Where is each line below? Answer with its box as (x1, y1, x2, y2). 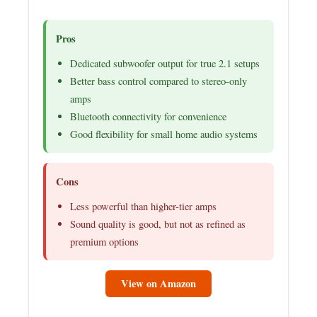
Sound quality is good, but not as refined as (70, 217, 246, 231)
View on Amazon (121, 275, 196, 291)
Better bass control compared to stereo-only (70, 74, 248, 88)
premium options (70, 234, 139, 248)
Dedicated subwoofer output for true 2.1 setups (70, 56, 260, 70)
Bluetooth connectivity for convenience (70, 109, 227, 123)
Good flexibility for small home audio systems (70, 127, 258, 141)
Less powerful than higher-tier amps (70, 199, 217, 213)
